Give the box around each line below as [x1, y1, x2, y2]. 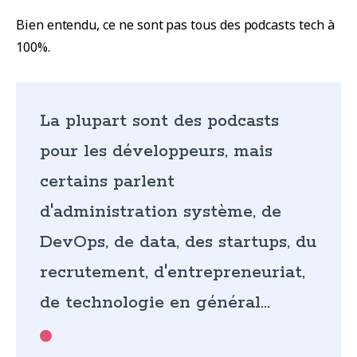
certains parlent [40, 171, 175, 194]
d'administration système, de [40, 201, 281, 224]
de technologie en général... [40, 292, 270, 315]
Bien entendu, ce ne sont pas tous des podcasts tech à [16, 16, 335, 34]
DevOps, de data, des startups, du [40, 231, 316, 254]
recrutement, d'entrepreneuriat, [40, 261, 305, 284]
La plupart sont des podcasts [40, 110, 279, 133]
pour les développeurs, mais [40, 140, 273, 163]
